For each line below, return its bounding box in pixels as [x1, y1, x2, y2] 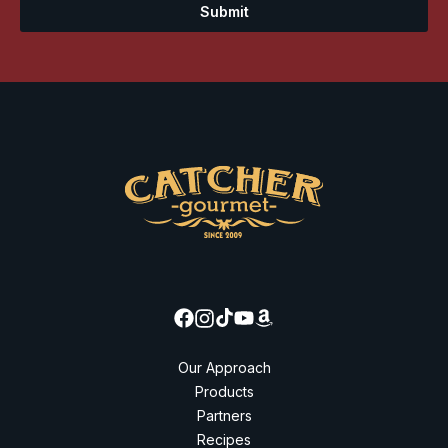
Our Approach [177, 358, 271, 376]
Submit [199, 3, 249, 21]
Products [194, 382, 254, 400]
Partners [196, 406, 252, 424]
